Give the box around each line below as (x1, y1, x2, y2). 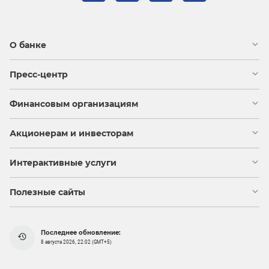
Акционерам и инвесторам (10, 127, 133, 139)
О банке (10, 39, 46, 50)
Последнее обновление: (41, 229, 121, 237)
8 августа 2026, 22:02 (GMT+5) (41, 240, 112, 246)
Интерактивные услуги (10, 157, 116, 168)
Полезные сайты (10, 186, 85, 198)
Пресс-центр (10, 68, 68, 80)
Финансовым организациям (10, 98, 138, 109)
